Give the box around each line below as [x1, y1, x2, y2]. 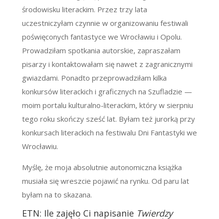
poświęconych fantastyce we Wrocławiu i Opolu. [22, 32, 182, 42]
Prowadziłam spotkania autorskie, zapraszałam [22, 45, 180, 56]
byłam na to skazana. [22, 190, 92, 200]
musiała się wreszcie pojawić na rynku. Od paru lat [22, 176, 189, 186]
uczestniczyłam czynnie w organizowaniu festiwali [22, 18, 188, 28]
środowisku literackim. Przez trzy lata [22, 4, 147, 15]
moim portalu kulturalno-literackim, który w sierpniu [22, 100, 193, 110]
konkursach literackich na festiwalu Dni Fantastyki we [22, 128, 197, 138]
